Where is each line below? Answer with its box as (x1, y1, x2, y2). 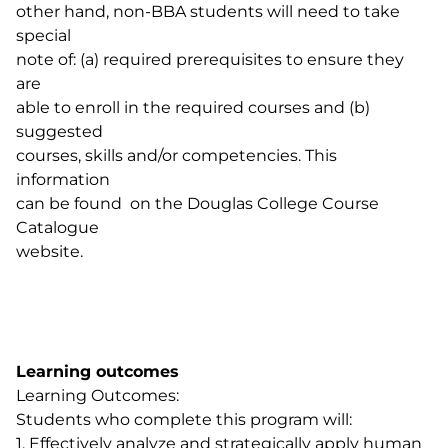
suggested (16, 122, 103, 141)
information (16, 170, 110, 189)
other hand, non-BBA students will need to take (16, 2, 400, 21)
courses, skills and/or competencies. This (16, 146, 337, 165)
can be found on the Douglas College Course (16, 194, 379, 213)
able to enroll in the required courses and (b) (16, 98, 370, 117)
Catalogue (16, 218, 99, 237)
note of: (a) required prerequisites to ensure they (16, 50, 404, 69)
